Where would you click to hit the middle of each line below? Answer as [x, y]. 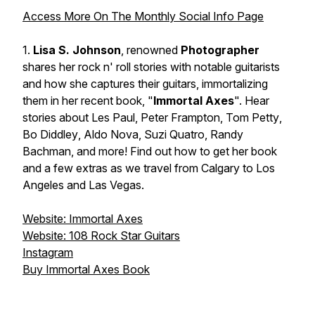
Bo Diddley [50, 134]
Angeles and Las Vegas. [85, 185]
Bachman [47, 151]
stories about [57, 117]
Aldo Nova [111, 134]
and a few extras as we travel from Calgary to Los [149, 168]
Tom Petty [252, 117]
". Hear [252, 101]
